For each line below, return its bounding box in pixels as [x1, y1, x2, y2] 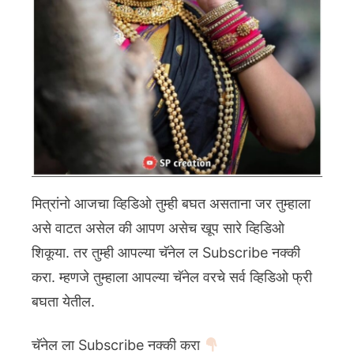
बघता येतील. [32, 293, 95, 311]
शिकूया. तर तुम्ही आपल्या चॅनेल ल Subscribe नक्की [32, 244, 300, 262]
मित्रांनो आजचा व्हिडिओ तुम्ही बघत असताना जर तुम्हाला [32, 195, 311, 213]
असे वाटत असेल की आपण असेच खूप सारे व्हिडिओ [32, 220, 284, 237]
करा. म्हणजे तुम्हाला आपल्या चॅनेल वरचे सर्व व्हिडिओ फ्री [32, 269, 312, 286]
